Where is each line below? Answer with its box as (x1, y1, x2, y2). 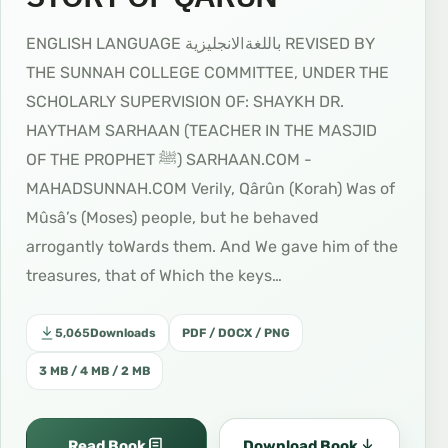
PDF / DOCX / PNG (182, 326, 290, 340)
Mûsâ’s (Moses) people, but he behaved (26, 208, 319, 227)
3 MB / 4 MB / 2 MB (39, 364, 150, 378)
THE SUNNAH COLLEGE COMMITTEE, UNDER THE (26, 63, 389, 82)
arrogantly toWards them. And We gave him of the (26, 237, 398, 256)
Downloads (90, 326, 156, 340)
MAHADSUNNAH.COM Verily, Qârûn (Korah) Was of (26, 179, 395, 198)
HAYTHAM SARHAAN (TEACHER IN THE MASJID (26, 121, 377, 140)
